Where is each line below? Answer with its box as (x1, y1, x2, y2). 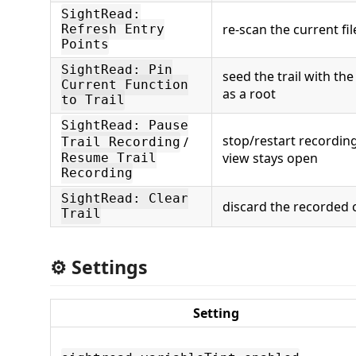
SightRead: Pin (61, 62, 172, 78)
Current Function (61, 77, 188, 93)
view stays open (222, 149, 318, 167)
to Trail (61, 92, 125, 108)
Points (61, 37, 109, 52)
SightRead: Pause (61, 118, 188, 133)
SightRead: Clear (61, 191, 188, 207)
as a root (222, 84, 276, 103)
